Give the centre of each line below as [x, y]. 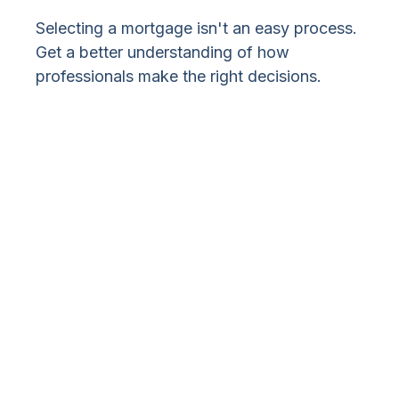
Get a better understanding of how [163, 53]
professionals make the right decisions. [179, 77]
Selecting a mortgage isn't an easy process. [196, 28]
